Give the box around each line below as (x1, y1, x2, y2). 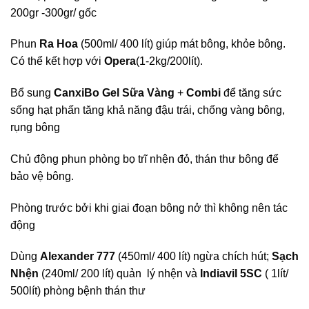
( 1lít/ (265, 268, 288, 280)
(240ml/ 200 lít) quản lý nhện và (39, 268, 200, 280)
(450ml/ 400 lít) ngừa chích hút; (115, 250, 272, 263)
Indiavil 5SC (200, 268, 262, 280)
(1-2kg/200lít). (136, 55, 203, 68)
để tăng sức (221, 87, 281, 99)
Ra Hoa (39, 38, 78, 50)
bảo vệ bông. (10, 170, 74, 182)
